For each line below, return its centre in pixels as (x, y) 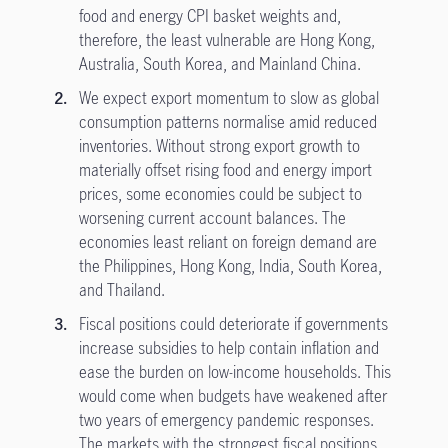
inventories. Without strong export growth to (219, 146)
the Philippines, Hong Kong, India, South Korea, (230, 266)
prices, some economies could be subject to (220, 194)
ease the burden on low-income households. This (234, 372)
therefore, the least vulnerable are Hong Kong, (226, 40)
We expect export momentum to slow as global (228, 98)
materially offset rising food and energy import (225, 170)
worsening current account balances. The (212, 218)
